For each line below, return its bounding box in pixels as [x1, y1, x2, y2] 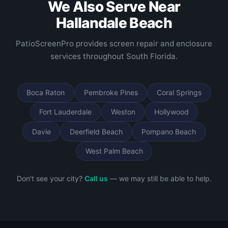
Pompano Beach [141, 127, 196, 136]
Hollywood [154, 107, 189, 117]
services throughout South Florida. [50, 51, 178, 61]
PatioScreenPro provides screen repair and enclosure [16, 38, 212, 48]
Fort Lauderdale [39, 107, 92, 117]
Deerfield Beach [70, 127, 123, 136]
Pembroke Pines [83, 88, 138, 97]
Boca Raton [26, 88, 65, 97]
